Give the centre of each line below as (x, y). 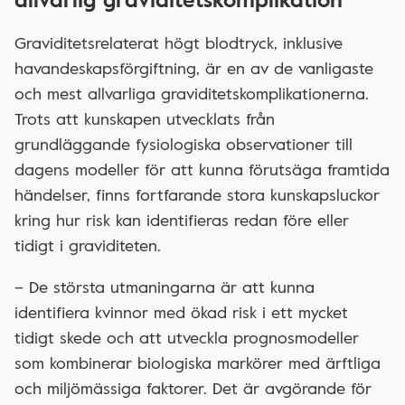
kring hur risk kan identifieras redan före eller (182, 220)
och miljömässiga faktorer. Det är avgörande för (193, 388)
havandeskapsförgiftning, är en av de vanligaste (194, 68)
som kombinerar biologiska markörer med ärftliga (198, 363)
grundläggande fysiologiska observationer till (184, 144)
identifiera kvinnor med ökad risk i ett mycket (181, 312)
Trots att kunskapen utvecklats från (145, 119)
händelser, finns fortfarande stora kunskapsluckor (197, 195)
